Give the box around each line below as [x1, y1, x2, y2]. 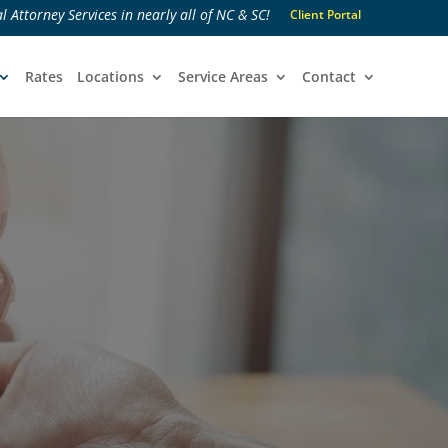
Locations [77, 67, 144, 86]
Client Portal [290, 6, 361, 23]
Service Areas [178, 67, 268, 86]
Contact [302, 67, 356, 86]
